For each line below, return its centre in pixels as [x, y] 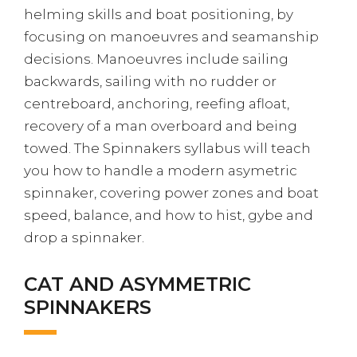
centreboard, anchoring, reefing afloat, [157, 104]
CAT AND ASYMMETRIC [137, 284]
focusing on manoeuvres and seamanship [171, 37]
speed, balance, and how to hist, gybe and [169, 215]
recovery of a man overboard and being [161, 126]
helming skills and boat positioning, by [159, 14]
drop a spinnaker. [84, 237]
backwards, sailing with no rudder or [150, 81]
